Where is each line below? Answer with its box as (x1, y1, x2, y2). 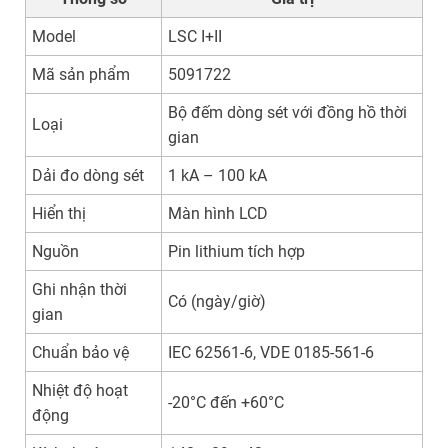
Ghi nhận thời (32, 280, 128, 300)
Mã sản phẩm (32, 65, 131, 85)
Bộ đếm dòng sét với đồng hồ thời (168, 103, 408, 123)
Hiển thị (32, 204, 87, 224)
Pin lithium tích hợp (168, 242, 306, 262)
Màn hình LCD (168, 204, 269, 224)
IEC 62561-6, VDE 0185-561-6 (168, 343, 375, 363)
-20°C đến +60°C (168, 393, 285, 413)
